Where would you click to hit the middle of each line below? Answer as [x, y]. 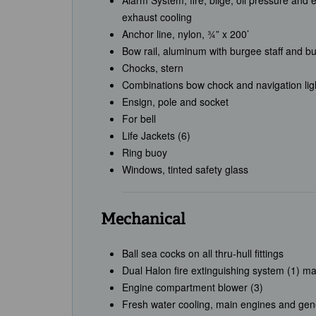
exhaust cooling [157, 17]
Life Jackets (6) [156, 136]
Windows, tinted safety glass [185, 170]
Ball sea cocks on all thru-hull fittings [203, 254]
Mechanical [143, 220]
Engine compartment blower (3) [193, 287]
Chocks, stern [153, 68]
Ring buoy [145, 153]
